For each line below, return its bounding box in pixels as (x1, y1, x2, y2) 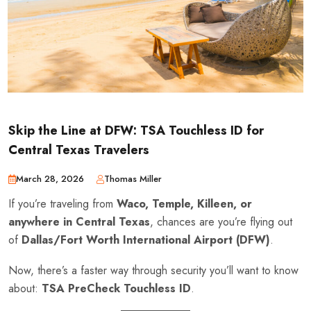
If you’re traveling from (8, 196, 117, 212)
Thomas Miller (104, 172, 162, 186)
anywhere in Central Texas (8, 214, 150, 230)
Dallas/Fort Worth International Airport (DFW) (22, 232, 270, 249)
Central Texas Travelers (8, 140, 149, 159)
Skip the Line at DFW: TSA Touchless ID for (8, 121, 264, 140)
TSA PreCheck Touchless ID (42, 280, 191, 297)
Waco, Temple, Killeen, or (117, 196, 252, 212)
